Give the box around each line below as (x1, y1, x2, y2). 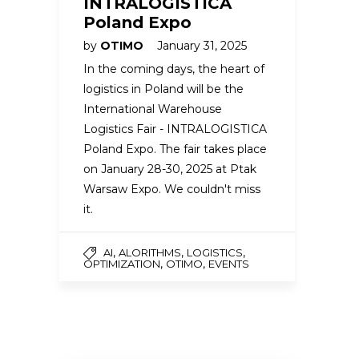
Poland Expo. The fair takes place (83, 142, 267, 157)
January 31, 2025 (157, 38, 247, 54)
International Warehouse (83, 102, 222, 117)
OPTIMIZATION (83, 257, 160, 271)
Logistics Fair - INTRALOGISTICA (83, 122, 267, 137)
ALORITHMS (119, 246, 181, 260)
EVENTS (208, 257, 249, 271)
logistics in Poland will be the (83, 82, 244, 97)
